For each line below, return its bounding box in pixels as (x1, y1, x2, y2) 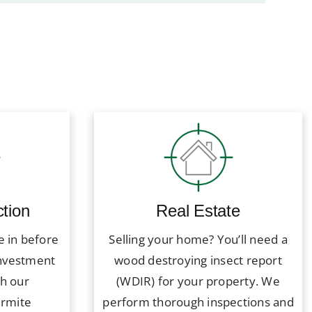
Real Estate (156, 201, 240, 221)
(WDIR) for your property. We (116, 273, 280, 290)
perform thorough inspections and (102, 294, 294, 311)
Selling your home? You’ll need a (109, 231, 288, 248)
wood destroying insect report (114, 252, 282, 269)
